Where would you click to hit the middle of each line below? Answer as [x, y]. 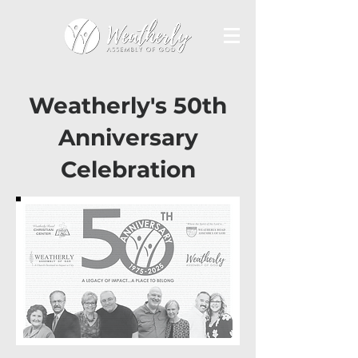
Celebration [128, 169]
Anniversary [128, 137]
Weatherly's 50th [128, 105]
